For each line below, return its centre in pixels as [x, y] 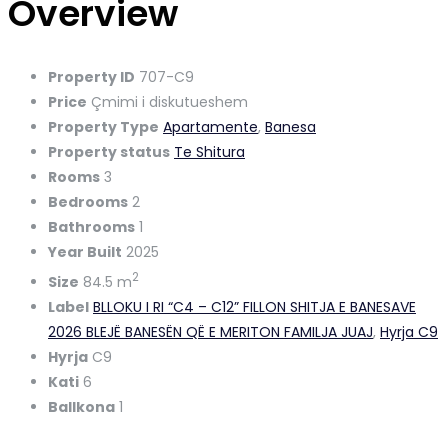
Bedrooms [88, 202]
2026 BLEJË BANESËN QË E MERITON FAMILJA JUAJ [210, 332]
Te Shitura [209, 152]
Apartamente [210, 127]
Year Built [85, 252]
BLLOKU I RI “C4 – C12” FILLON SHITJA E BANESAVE [254, 307]
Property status [109, 152]
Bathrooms [91, 227]
